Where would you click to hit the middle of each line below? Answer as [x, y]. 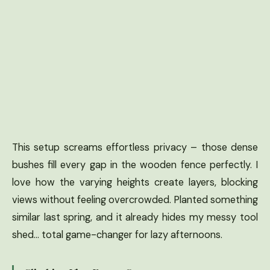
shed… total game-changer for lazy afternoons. [117, 234]
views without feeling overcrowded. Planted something [135, 199]
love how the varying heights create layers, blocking [135, 182]
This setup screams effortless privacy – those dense [135, 147]
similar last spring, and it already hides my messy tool [135, 217]
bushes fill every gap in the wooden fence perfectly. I [135, 165]
